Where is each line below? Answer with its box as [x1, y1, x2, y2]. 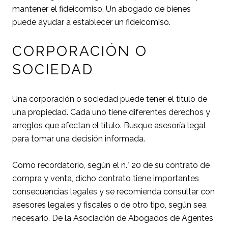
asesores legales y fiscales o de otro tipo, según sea [12, 200, 207, 210]
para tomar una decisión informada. [12, 134, 145, 144]
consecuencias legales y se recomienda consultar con [12, 187, 215, 197]
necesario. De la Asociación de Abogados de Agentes [12, 213, 213, 223]
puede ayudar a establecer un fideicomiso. [12, 17, 170, 27]
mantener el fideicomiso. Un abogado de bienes [12, 4, 191, 14]
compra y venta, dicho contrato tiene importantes [12, 174, 199, 184]
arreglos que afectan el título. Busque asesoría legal [12, 121, 206, 131]
